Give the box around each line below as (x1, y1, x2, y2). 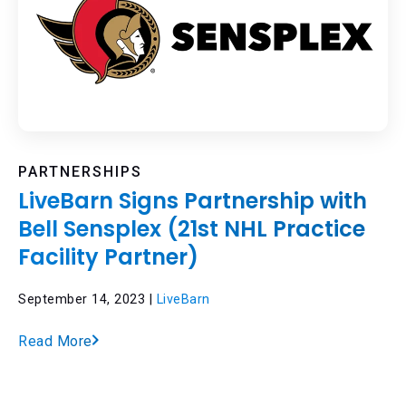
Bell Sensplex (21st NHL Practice (18, 213, 365, 244)
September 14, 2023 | (18, 291, 157, 307)
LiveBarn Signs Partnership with (18, 185, 367, 216)
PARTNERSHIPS (18, 162, 142, 180)
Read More (18, 332, 92, 350)
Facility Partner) (18, 241, 198, 272)
